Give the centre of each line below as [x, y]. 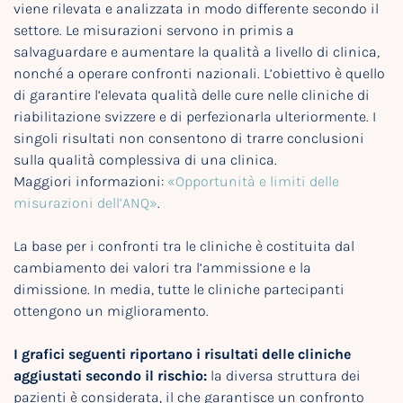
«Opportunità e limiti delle [253, 182]
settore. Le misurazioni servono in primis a [154, 31]
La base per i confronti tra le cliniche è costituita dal [184, 246]
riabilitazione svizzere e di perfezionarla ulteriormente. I [195, 117]
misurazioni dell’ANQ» [85, 203]
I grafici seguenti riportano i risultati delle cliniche [182, 354]
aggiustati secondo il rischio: [110, 376]
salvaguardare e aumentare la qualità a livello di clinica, [197, 52]
